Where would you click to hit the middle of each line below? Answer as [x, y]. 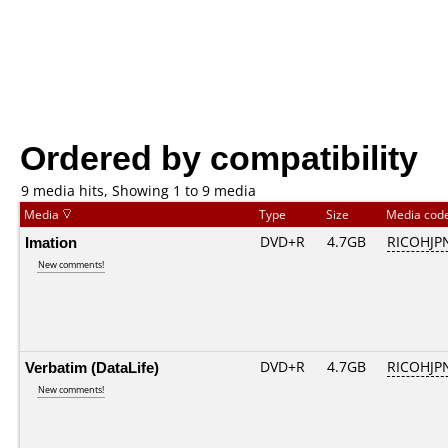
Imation [51, 242]
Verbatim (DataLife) [92, 367]
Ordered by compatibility [219, 156]
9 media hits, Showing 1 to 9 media [138, 190]
